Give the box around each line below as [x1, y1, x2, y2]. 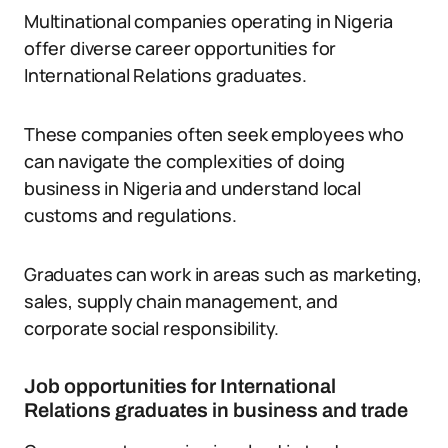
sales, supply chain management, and [24, 289, 338, 313]
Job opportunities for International [24, 375, 336, 397]
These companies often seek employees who [24, 122, 404, 146]
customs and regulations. [24, 203, 237, 227]
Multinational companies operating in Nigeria [24, 9, 394, 33]
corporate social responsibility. [24, 316, 280, 340]
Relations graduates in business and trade [24, 399, 408, 421]
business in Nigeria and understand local [24, 176, 361, 200]
